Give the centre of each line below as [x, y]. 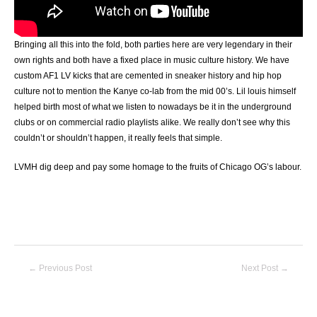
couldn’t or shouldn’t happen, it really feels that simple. [118, 138]
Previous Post [64, 269]
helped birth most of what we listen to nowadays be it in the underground [153, 106]
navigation [34, 281]
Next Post [261, 269]
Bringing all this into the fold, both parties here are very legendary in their [153, 44]
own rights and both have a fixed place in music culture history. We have [152, 60]
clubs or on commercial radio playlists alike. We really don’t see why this [152, 122]
